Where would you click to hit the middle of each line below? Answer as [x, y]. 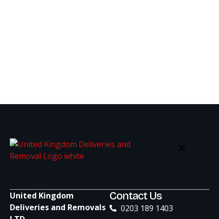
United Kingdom [42, 195]
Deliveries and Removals [58, 207]
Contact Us [136, 196]
